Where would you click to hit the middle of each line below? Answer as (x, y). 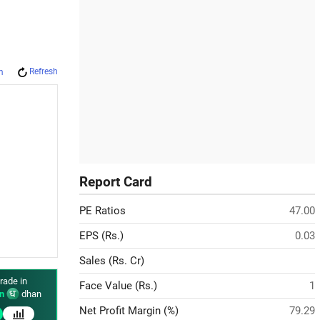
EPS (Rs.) (101, 236)
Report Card (116, 182)
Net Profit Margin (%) (129, 311)
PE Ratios (102, 211)
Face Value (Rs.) (118, 286)
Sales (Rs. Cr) (112, 261)
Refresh (44, 71)
